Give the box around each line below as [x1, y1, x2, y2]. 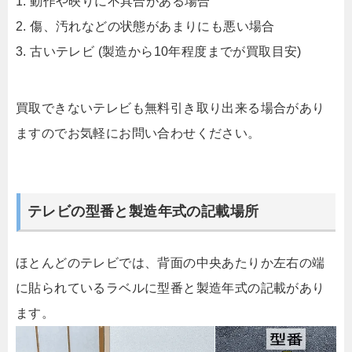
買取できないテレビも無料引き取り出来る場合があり [16, 101, 325, 115]
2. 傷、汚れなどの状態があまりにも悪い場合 [16, 19, 275, 33]
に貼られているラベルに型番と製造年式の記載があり [16, 281, 325, 295]
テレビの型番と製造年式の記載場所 [27, 203, 259, 219]
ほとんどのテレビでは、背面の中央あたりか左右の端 [16, 256, 325, 270]
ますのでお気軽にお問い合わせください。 [16, 126, 261, 140]
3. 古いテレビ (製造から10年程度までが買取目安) [16, 44, 302, 58]
